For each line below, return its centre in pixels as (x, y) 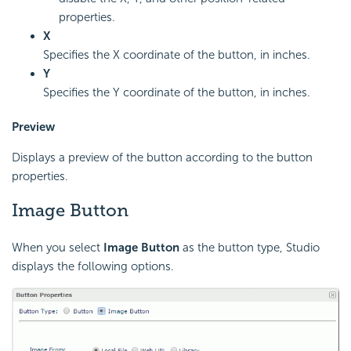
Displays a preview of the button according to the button (162, 157)
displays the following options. (93, 267)
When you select (58, 248)
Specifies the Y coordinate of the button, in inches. (177, 92)
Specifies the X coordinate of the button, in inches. (177, 54)
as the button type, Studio (250, 248)
